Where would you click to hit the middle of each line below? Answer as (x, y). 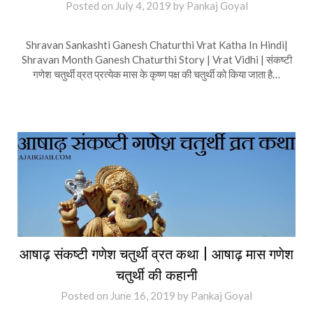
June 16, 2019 (143, 296)
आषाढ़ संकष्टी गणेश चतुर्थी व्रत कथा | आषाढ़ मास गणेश (156, 254)
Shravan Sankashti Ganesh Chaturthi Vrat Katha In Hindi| (156, 44)
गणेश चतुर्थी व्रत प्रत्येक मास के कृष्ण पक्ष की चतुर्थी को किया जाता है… (156, 74)
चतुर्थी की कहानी (156, 275)
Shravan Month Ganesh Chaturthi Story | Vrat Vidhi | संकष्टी (156, 59)
